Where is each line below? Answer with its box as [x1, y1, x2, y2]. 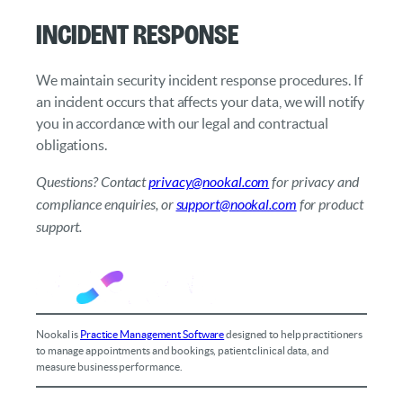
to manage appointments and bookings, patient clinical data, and [36, 344, 329, 356]
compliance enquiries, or [36, 195, 176, 213]
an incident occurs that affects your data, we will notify [36, 94, 365, 111]
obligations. [36, 137, 107, 154]
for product [296, 195, 363, 213]
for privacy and [269, 173, 359, 191]
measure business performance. [36, 360, 184, 372]
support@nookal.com [175, 195, 297, 213]
